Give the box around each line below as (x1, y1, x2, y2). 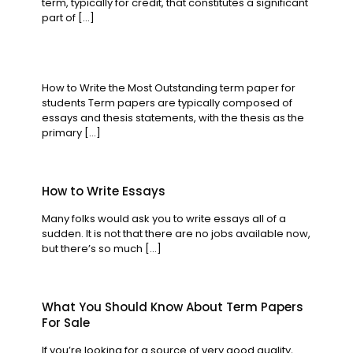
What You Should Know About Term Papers (42, 299, 303, 315)
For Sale (42, 314, 90, 331)
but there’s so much (42, 241, 143, 256)
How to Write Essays (42, 183, 165, 199)
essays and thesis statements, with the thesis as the (42, 110, 304, 125)
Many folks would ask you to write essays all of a (42, 211, 286, 226)
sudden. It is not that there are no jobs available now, (42, 226, 310, 241)
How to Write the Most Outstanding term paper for (42, 80, 295, 95)
